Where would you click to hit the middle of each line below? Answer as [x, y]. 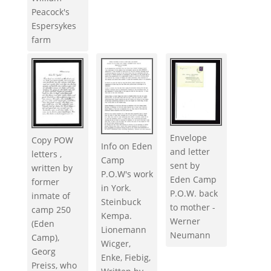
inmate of [51, 195]
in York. [116, 188]
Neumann [191, 235]
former [46, 181]
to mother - [193, 207]
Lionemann [123, 229]
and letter [190, 152]
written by [52, 168]
